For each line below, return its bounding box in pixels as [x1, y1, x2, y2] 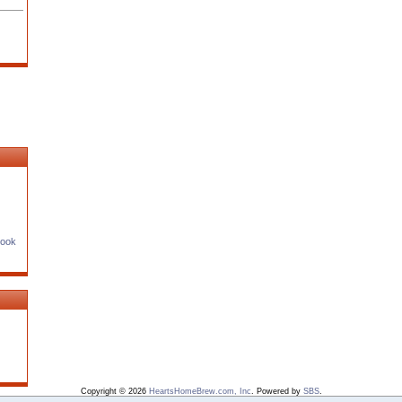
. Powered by [250, 387, 303, 396]
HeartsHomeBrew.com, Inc [148, 387, 251, 396]
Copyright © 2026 [80, 387, 149, 396]
